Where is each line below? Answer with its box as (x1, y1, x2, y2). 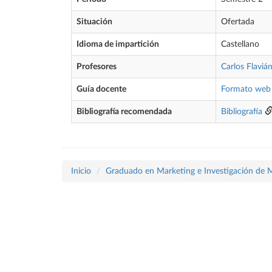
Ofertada (221, 18, 254, 26)
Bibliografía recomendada (76, 107, 172, 116)
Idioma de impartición (76, 40, 159, 49)
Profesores (76, 63, 117, 71)
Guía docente (76, 85, 126, 93)
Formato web (221, 85, 271, 93)
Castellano (221, 40, 259, 49)
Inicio (71, 167, 91, 175)
